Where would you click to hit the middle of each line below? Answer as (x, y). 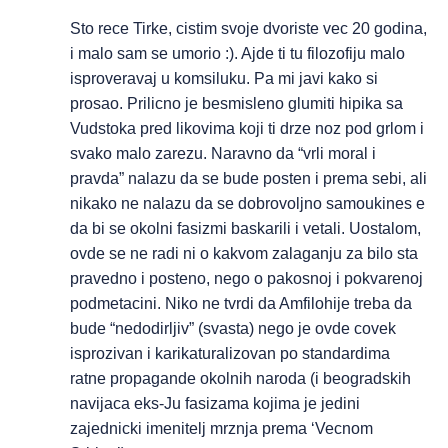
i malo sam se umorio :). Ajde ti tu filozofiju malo (237, 53)
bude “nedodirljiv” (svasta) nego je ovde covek (233, 328)
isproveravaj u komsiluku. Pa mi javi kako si (224, 78)
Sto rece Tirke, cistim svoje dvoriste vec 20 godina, (248, 28)
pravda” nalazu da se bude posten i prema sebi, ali (248, 178)
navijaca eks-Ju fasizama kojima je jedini (215, 403)
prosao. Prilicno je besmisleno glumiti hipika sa (236, 103)
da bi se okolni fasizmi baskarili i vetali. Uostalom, (245, 228)
